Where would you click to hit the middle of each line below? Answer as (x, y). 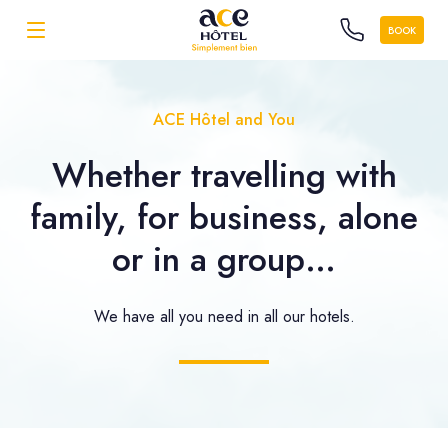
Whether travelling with (224, 175)
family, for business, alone (224, 217)
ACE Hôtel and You (224, 119)
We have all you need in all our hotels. (224, 316)
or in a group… (224, 259)
